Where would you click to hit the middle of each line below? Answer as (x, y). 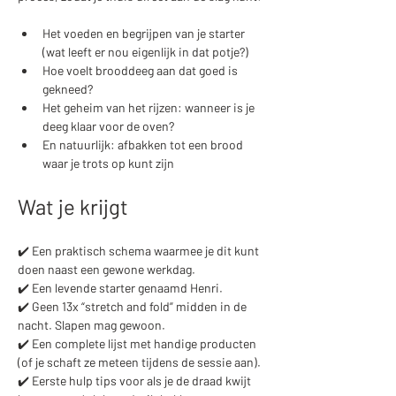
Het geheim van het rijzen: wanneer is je (150, 108)
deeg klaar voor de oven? (108, 126)
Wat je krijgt (73, 207)
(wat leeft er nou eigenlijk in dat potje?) (145, 52)
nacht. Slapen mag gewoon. (91, 325)
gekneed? (68, 89)
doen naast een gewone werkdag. (107, 270)
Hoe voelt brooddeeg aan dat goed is (141, 71)
